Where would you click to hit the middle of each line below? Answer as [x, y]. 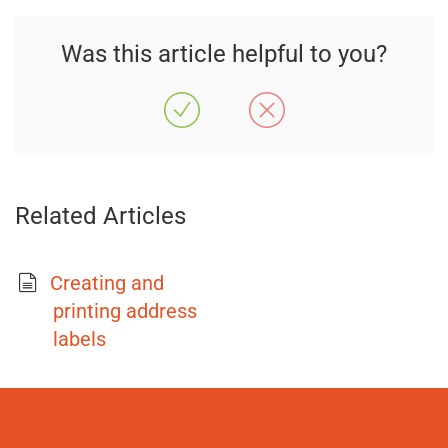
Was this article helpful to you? [224, 54]
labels [79, 339]
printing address [125, 311]
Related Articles [100, 216]
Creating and [107, 283]
